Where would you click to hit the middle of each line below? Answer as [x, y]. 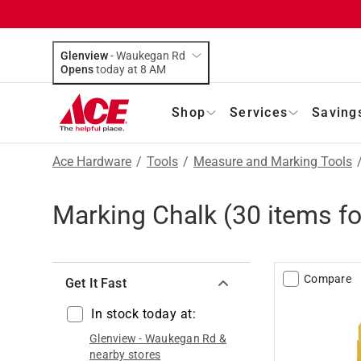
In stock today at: [143, 313]
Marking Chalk [135, 215]
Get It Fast [96, 283]
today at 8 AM [158, 69]
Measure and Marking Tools [273, 161]
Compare [328, 278]
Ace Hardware [92, 161]
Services [259, 112]
